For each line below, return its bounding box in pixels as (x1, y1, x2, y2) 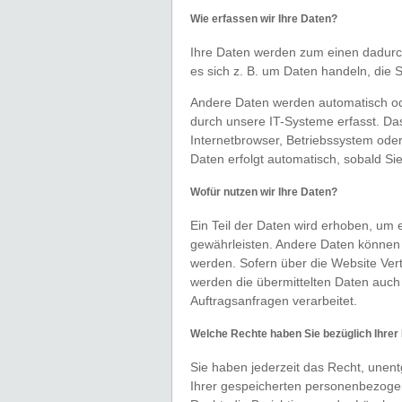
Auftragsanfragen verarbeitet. (190, 293, 357, 309)
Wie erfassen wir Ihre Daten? (190, 13, 337, 26)
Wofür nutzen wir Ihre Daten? (190, 186, 337, 199)
